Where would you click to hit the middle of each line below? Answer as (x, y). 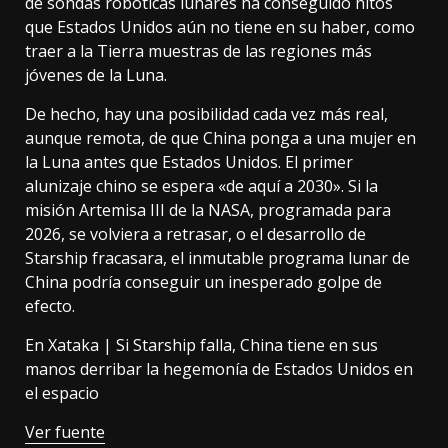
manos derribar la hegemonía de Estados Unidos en (219, 369)
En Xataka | (70, 345)
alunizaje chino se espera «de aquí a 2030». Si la (201, 186)
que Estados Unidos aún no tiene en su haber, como (220, 27)
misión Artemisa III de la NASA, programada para (208, 210)
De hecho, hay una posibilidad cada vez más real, (206, 114)
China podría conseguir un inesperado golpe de (203, 282)
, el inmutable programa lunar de (286, 258)
